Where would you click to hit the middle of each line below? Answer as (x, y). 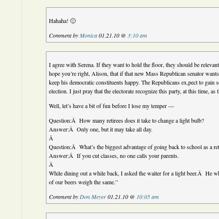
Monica (89, 35)
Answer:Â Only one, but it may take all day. (101, 129)
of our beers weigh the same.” (84, 182)
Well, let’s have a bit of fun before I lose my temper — (112, 106)
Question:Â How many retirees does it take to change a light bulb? (127, 120)
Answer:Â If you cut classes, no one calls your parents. (114, 155)
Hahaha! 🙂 (63, 21)
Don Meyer (93, 197)
